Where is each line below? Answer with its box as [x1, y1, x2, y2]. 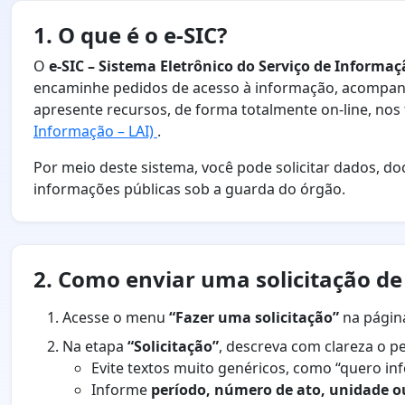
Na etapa [62, 336, 127, 357]
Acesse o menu [62, 307, 169, 328]
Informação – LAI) [33, 121, 157, 142]
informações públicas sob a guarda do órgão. [33, 179, 345, 200]
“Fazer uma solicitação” [169, 307, 339, 328]
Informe [91, 380, 151, 400]
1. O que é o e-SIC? [33, 20, 227, 51]
